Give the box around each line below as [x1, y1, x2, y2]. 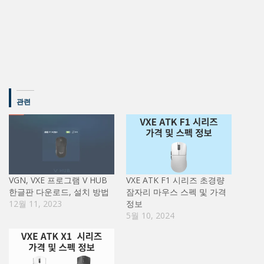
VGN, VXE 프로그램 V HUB [9, 174, 107, 186]
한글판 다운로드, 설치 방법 [9, 186, 109, 197]
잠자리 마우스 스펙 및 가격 [126, 186, 226, 197]
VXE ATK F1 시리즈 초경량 [126, 174, 225, 186]
